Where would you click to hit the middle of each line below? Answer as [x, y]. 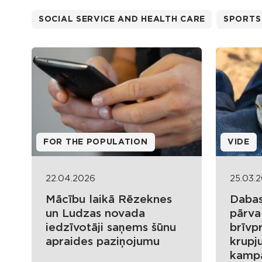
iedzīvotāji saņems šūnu [111, 228]
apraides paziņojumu [103, 242]
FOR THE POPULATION [96, 142]
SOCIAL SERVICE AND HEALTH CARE [122, 19]
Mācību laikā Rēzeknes [109, 200]
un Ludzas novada [95, 214]
